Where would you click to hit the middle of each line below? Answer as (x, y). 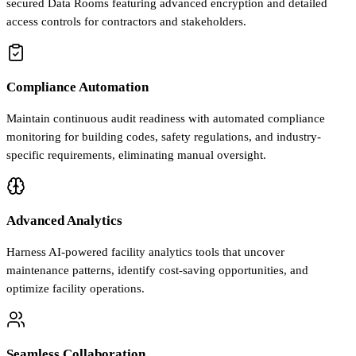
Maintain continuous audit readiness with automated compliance (166, 119)
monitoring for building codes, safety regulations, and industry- (164, 137)
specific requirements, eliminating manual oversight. (136, 155)
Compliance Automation (77, 87)
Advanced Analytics (64, 221)
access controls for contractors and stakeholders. (126, 22)
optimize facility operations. (75, 289)
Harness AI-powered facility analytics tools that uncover (145, 252)
